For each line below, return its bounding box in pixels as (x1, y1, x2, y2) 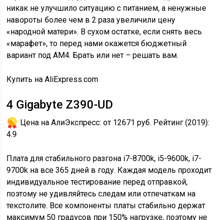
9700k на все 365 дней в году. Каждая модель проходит (6, 165, 212, 175)
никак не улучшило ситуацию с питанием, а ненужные (6, 3, 207, 13)
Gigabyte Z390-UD (13, 98, 113, 111)
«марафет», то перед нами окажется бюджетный (6, 39, 187, 48)
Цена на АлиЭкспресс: (18, 118, 104, 127)
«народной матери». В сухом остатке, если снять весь (6, 27, 202, 36)
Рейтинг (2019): (151, 118, 210, 127)
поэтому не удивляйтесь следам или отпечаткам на (6, 189, 196, 198)
